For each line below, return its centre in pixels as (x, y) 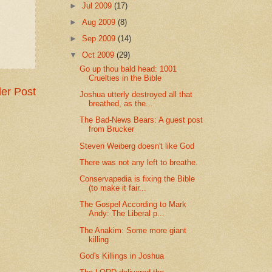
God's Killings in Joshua (122, 256)
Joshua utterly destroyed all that (136, 95)
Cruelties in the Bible (125, 78)
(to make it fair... (118, 188)
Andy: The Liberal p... (127, 214)
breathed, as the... (121, 104)
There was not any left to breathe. (139, 162)
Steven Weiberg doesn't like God (137, 146)
